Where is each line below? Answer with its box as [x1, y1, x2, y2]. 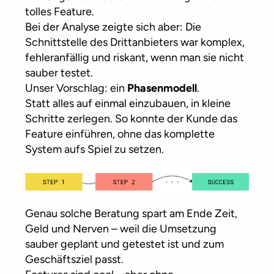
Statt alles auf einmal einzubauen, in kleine [25, 97, 231, 110]
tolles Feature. [25, 5, 94, 18]
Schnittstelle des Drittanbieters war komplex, [25, 35, 245, 49]
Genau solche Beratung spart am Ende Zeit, [25, 207, 237, 221]
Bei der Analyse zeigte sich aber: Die [25, 20, 201, 34]
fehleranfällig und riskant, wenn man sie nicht [25, 51, 244, 64]
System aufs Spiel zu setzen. [25, 143, 164, 156]
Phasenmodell [127, 81, 197, 95]
